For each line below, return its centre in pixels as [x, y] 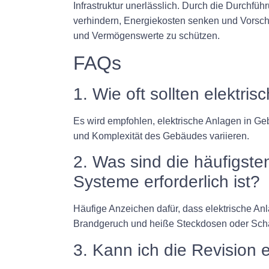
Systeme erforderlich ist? [167, 182]
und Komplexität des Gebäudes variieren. [161, 136]
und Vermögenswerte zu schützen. [147, 35]
